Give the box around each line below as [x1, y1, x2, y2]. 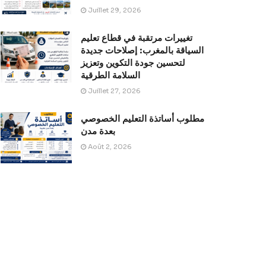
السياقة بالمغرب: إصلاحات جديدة [81, 44, 204, 56]
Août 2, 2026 [86, 142, 132, 151]
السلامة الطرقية [81, 69, 140, 81]
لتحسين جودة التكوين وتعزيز [81, 56, 185, 68]
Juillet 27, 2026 [86, 86, 141, 95]
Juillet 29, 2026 [86, 5, 141, 14]
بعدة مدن [81, 125, 115, 137]
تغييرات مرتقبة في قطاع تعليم [81, 31, 192, 43]
